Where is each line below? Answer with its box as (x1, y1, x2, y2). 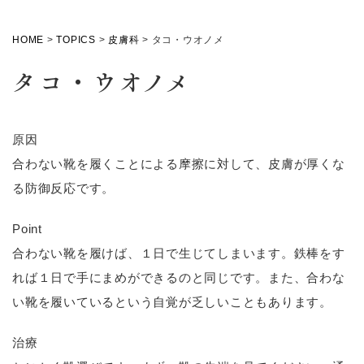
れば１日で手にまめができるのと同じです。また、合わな (12, 271, 345, 284)
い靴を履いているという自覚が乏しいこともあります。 (12, 295, 332, 309)
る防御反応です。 (12, 181, 115, 195)
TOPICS (56, 34, 96, 45)
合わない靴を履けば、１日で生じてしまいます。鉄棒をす (12, 246, 345, 260)
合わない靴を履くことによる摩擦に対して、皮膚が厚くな (12, 157, 345, 171)
